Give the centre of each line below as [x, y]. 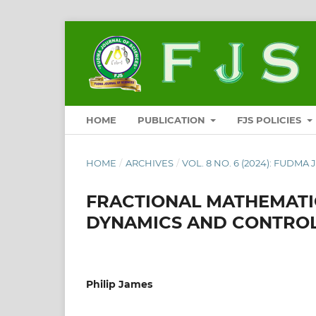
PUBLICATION [173, 120]
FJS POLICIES [271, 120]
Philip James [119, 284]
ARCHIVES [149, 163]
